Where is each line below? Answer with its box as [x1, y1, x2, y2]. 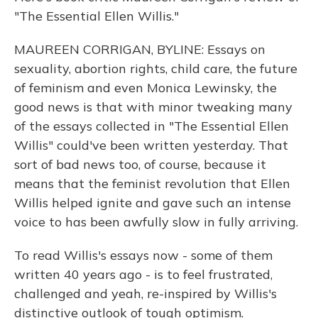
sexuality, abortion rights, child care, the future [14, 60, 297, 77]
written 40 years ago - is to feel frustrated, [14, 266, 273, 283]
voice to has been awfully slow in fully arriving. [14, 214, 298, 230]
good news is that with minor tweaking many [14, 99, 292, 115]
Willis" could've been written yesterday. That [14, 137, 288, 153]
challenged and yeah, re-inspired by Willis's [14, 285, 277, 302]
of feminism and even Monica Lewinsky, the [14, 79, 277, 96]
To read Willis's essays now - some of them [14, 247, 273, 263]
